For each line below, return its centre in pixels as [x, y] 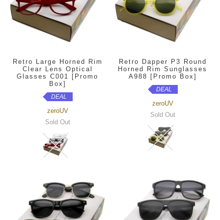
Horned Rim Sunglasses [163, 69]
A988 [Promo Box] [163, 76]
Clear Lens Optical [57, 69]
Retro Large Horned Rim [57, 62]
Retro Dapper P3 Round [163, 62]
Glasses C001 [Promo [57, 76]
